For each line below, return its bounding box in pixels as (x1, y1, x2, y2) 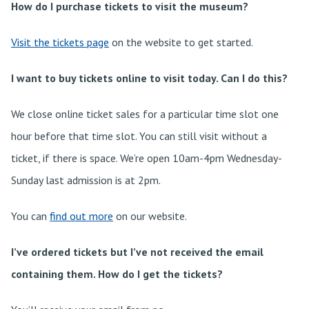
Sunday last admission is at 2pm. (11, 173, 161, 187)
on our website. (113, 209, 187, 223)
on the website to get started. (109, 35, 253, 49)
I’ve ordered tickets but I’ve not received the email (11, 245, 263, 259)
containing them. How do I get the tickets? (11, 267, 223, 281)
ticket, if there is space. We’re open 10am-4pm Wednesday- (11, 151, 282, 165)
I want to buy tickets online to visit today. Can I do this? (11, 71, 288, 85)
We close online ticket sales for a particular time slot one (11, 107, 279, 121)
